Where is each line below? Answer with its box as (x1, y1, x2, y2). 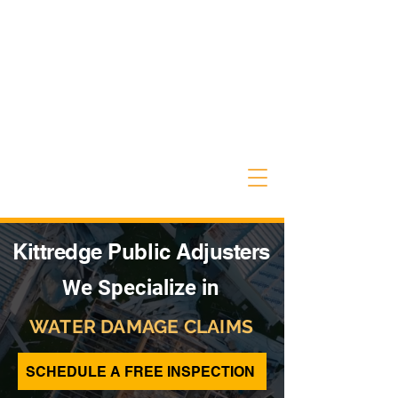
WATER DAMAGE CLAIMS (29, 315, 253, 338)
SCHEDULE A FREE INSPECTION (26, 362, 255, 380)
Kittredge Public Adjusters (12, 239, 270, 264)
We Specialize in (62, 275, 219, 300)
